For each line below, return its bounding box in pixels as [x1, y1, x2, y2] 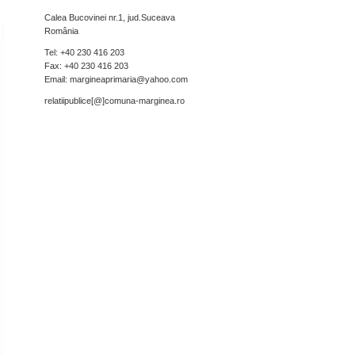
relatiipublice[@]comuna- [44, 96, 139, 105]
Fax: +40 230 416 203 [44, 61, 128, 71]
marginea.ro [139, 96, 185, 105]
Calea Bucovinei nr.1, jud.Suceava [44, 13, 175, 22]
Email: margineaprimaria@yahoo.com [44, 74, 188, 84]
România [44, 26, 78, 36]
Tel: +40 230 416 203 [44, 48, 124, 57]
